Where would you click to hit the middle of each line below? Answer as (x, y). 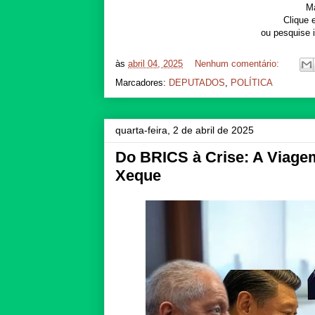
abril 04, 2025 (155, 64)
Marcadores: (142, 82)
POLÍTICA (252, 82)
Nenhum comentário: (238, 64)
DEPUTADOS (197, 82)
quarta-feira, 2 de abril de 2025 (185, 130)
